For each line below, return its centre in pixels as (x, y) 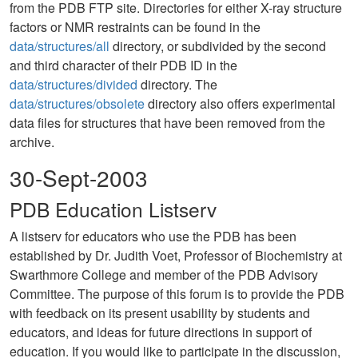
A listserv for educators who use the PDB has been (153, 236)
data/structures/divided (74, 84)
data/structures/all (60, 46)
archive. (32, 142)
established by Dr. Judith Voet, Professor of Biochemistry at (176, 255)
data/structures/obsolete (77, 103)
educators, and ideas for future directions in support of (161, 332)
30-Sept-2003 (79, 177)
